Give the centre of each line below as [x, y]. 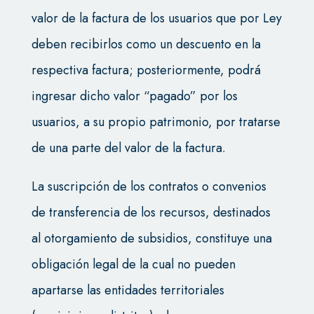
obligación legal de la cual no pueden [133, 265]
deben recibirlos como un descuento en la [146, 45]
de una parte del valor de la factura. [128, 148]
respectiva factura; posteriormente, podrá [146, 70]
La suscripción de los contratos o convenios [149, 187]
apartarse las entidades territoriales [128, 291]
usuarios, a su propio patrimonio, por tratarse [156, 122]
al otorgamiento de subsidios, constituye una [151, 239]
